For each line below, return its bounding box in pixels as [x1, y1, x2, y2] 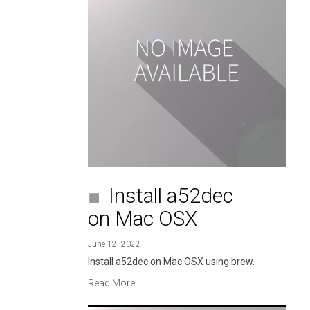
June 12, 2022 [88, 239, 140, 249]
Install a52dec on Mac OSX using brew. [88, 256, 255, 267]
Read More [88, 277, 135, 289]
